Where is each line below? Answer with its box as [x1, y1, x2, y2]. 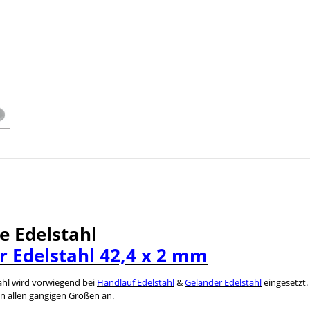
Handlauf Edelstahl [97, 275, 174, 289]
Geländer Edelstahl [185, 275, 262, 289]
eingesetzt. [262, 275, 308, 289]
